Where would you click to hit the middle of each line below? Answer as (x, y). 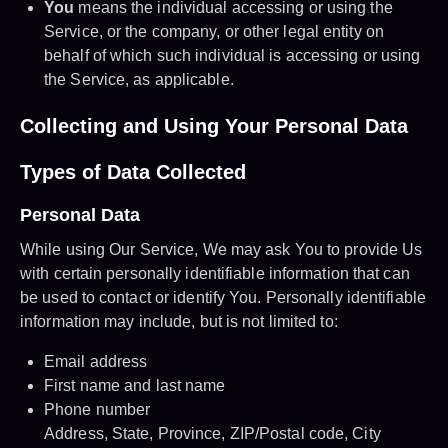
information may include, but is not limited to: (179, 322)
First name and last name (135, 386)
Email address (96, 362)
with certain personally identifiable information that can (215, 274)
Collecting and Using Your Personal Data (214, 126)
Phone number (97, 410)
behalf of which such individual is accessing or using (232, 56)
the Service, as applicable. (139, 80)
